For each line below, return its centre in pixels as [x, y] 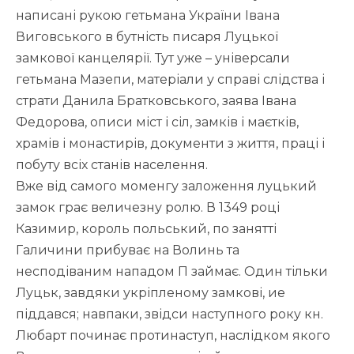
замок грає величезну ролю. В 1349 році [148, 208]
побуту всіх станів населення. [112, 165]
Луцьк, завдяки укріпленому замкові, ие [151, 293]
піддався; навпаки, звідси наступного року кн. [169, 314]
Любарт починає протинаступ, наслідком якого [173, 336]
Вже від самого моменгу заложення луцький [166, 186]
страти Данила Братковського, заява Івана [156, 101]
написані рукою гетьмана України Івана [148, 16]
